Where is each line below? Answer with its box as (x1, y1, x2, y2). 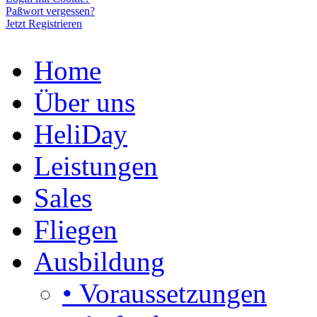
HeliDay (34, 118, 127, 149)
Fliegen (34, 214, 117, 245)
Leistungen (34, 150, 158, 181)
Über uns (34, 86, 135, 117)
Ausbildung (34, 246, 165, 277)
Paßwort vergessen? (6, 4, 95, 17)
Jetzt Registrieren (6, 17, 82, 30)
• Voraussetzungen (62, 277, 267, 309)
